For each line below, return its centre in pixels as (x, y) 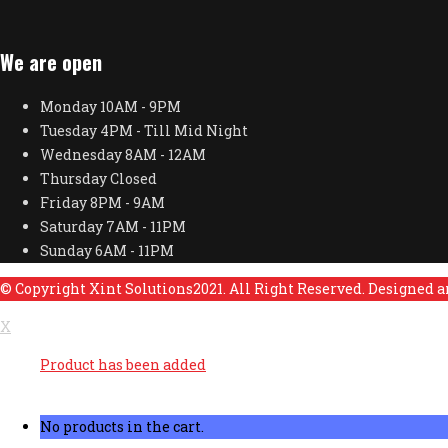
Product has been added (123, 365)
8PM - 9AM (127, 203)
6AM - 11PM (134, 251)
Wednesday (82, 155)
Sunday (67, 251)
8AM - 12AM (165, 155)
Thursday (75, 179)
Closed (133, 179)
